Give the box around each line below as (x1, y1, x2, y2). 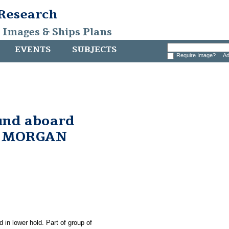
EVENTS (15, 44, 51, 55)
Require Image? (176, 52, 219, 58)
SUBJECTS (72, 44, 117, 55)
